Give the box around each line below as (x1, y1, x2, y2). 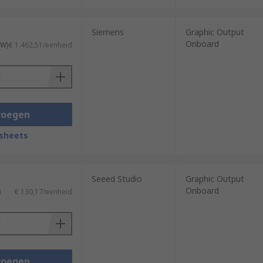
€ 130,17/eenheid (14, 187, 72, 197)
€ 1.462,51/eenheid (8, 40, 72, 50)
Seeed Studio (91, 173, 142, 184)
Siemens (91, 26, 124, 38)
